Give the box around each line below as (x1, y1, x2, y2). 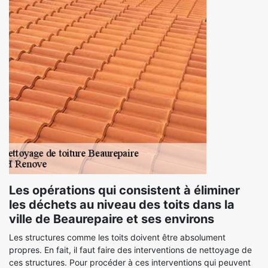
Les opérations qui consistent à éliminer (9, 183, 240, 197)
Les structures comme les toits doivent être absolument (9, 232, 226, 242)
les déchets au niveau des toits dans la (9, 197, 234, 212)
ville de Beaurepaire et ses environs (9, 212, 214, 226)
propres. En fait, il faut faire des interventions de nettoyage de (9, 245, 252, 255)
